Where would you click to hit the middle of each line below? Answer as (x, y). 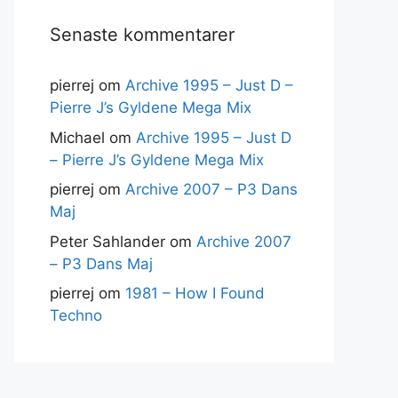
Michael (77, 137)
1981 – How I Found (195, 293)
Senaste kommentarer (142, 35)
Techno (76, 315)
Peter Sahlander (107, 241)
